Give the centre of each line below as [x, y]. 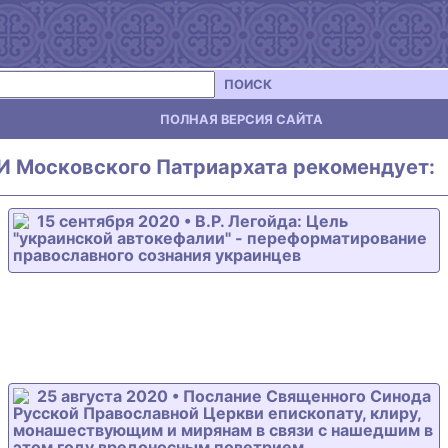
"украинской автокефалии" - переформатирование [220, 238]
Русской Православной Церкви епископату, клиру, [217, 413]
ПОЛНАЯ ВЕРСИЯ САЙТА [241, 119]
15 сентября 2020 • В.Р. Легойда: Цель [192, 221]
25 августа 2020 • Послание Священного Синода [234, 396]
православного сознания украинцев [157, 255]
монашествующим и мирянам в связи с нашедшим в [223, 430]
